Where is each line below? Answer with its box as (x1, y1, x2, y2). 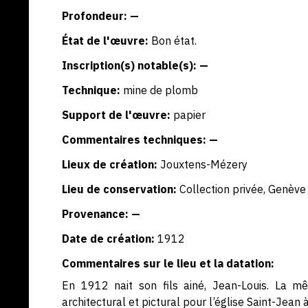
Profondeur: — (62, 9, 139, 23)
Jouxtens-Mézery (160, 157, 247, 171)
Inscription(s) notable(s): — (62, 58, 208, 72)
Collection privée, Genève (179, 182, 306, 196)
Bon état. (151, 34, 197, 47)
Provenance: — (62, 207, 140, 221)
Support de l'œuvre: (62, 108, 170, 122)
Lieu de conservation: (62, 182, 177, 196)
